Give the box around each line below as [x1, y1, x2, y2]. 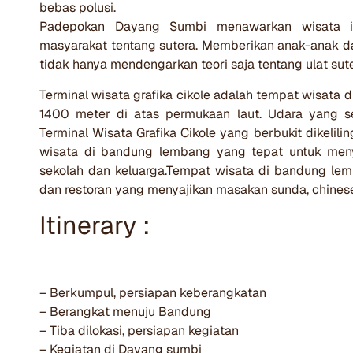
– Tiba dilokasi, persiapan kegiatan [39, 321, 239, 339]
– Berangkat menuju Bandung [39, 303, 211, 320]
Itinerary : [39, 209, 150, 242]
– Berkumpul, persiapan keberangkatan [39, 284, 266, 301]
